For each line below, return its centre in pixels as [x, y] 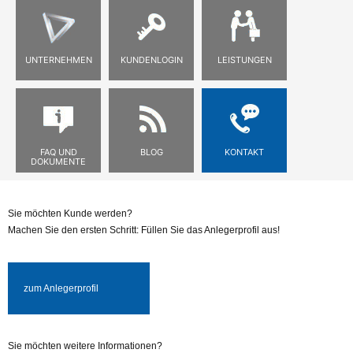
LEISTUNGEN [244, 60]
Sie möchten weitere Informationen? [85, 346]
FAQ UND [58, 152]
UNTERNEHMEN [58, 60]
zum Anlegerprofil [61, 288]
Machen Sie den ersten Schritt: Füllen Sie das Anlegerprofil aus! [144, 230]
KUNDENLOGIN [151, 60]
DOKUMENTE [58, 162]
